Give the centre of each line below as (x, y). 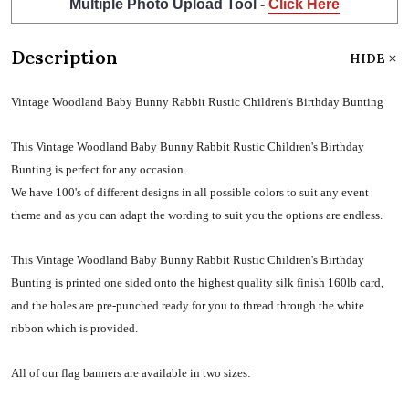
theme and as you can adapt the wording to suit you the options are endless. (197, 215)
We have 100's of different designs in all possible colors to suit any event (190, 192)
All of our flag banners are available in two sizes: (131, 372)
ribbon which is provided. (74, 328)
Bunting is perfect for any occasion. (99, 169)
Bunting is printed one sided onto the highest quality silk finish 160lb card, (197, 282)
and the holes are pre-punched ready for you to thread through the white (188, 305)
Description (64, 57)
